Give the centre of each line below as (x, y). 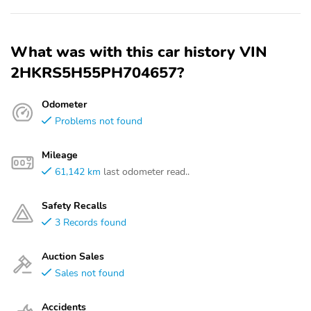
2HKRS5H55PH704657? (97, 73)
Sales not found (90, 273)
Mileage (60, 155)
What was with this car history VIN (139, 52)
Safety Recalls (74, 205)
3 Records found (91, 222)
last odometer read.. (146, 171)
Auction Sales (73, 256)
